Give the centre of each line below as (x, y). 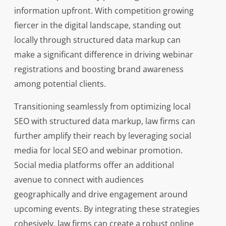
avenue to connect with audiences (79, 180)
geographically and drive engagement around (101, 194)
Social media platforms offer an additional (94, 165)
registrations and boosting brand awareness (99, 69)
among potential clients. (60, 84)
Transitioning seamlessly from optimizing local (102, 107)
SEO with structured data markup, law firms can (104, 121)
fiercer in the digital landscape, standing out (97, 25)
